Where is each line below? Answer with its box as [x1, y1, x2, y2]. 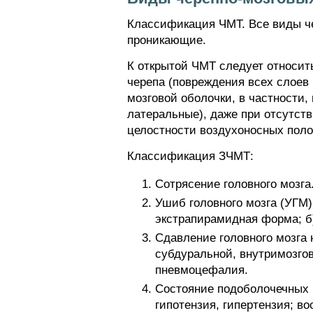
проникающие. [127, 34, 206, 47]
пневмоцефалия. [155, 263, 248, 277]
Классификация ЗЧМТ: [127, 150, 254, 163]
